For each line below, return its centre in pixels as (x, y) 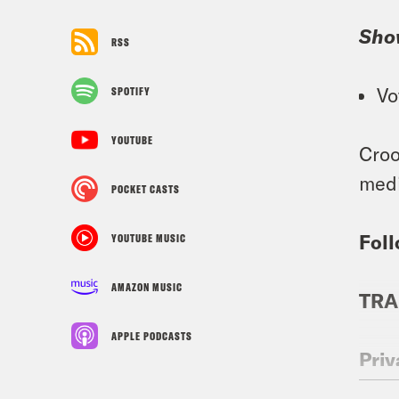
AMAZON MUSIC (147, 287)
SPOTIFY (131, 91)
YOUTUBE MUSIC (149, 238)
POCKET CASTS (146, 189)
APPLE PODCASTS (152, 336)
